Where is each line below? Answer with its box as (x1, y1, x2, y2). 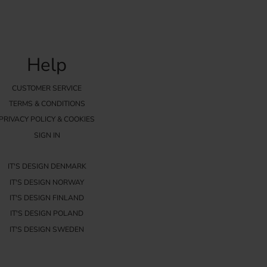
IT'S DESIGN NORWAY (10, 177, 85, 187)
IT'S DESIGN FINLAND (10, 193, 85, 203)
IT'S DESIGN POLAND (10, 209, 84, 219)
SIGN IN (33, 130, 60, 140)
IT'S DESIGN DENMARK (7, 162, 86, 172)
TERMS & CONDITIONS (8, 98, 85, 108)
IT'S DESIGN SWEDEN (10, 224, 85, 234)
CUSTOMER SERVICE (12, 83, 82, 93)
